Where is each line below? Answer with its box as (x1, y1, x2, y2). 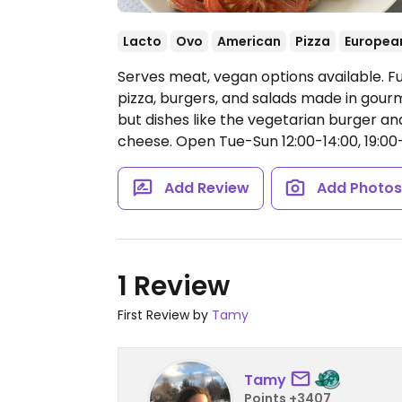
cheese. (118, 131, 176, 152)
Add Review (163, 178, 249, 198)
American (217, 32, 281, 50)
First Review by (118, 306, 212, 324)
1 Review (118, 267, 230, 305)
